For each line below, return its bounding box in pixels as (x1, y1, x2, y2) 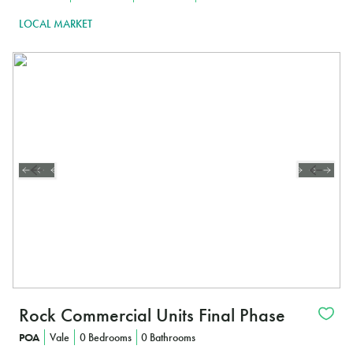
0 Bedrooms (79, 329, 132, 344)
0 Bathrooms (141, 329, 196, 344)
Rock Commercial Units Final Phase (19, 302, 285, 327)
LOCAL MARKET (19, 16, 92, 31)
